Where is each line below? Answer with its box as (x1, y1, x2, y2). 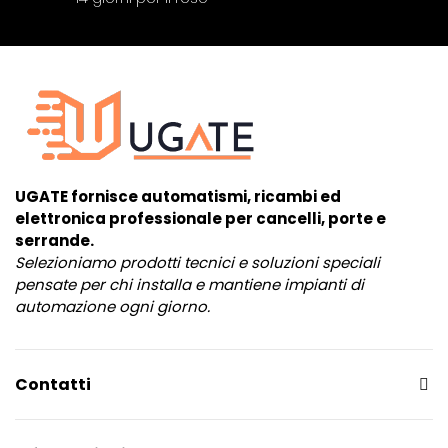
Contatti (15, 373, 91, 397)
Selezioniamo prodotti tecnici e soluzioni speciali (15, 252, 380, 274)
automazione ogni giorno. (15, 296, 210, 318)
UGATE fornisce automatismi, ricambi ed (15, 186, 341, 208)
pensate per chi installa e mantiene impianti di (15, 274, 364, 296)
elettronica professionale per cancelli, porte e (15, 208, 386, 230)
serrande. (15, 230, 94, 252)
